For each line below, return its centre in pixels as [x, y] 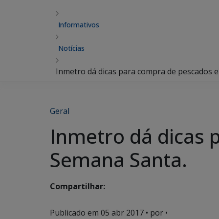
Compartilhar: [77, 186]
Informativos [79, 25]
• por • [156, 213]
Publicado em [75, 213]
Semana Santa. [119, 160]
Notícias [71, 48]
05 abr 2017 [122, 213]
